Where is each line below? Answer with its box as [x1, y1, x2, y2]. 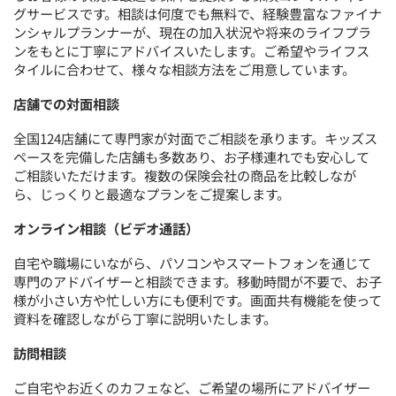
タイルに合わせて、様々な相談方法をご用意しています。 [13, 59, 356, 80]
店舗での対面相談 [13, 94, 120, 114]
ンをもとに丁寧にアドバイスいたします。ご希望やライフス [13, 41, 370, 61]
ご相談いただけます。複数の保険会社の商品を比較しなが [13, 165, 357, 186]
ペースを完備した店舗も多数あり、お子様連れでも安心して [13, 147, 370, 167]
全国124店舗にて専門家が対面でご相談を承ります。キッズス [13, 128, 378, 148]
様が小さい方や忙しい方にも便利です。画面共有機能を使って [13, 289, 383, 309]
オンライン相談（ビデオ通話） [13, 217, 200, 238]
